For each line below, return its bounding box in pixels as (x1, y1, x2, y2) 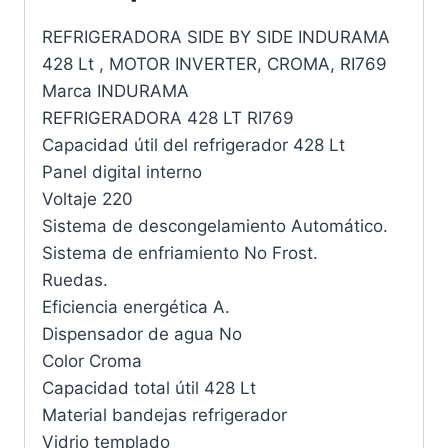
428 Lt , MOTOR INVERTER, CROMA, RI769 (42, 53, 387, 74)
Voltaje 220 (42, 188, 133, 209)
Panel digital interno (42, 161, 202, 182)
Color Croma (42, 350, 142, 371)
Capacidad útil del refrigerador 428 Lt (42, 134, 345, 155)
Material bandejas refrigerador (42, 404, 287, 425)
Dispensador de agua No (42, 323, 242, 344)
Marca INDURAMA (42, 80, 189, 101)
